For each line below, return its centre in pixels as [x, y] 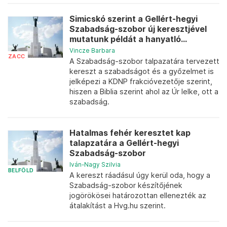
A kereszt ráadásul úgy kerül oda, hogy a [140, 175]
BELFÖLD [21, 170]
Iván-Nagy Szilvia [95, 164]
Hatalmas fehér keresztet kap [130, 133]
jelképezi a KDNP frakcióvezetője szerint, [141, 81]
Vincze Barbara [92, 50]
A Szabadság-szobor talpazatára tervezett [144, 61]
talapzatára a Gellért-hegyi [124, 143]
